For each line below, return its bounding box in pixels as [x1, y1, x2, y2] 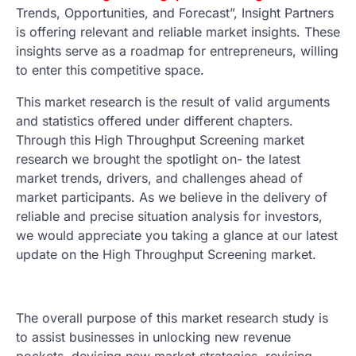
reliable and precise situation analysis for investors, [16, 207, 323, 224]
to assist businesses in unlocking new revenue [16, 328, 291, 345]
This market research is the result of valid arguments [16, 93, 330, 110]
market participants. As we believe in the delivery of [16, 188, 327, 205]
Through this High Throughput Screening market [16, 131, 304, 148]
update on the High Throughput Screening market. [16, 246, 316, 262]
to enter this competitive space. [16, 61, 204, 78]
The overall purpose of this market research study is [16, 309, 328, 326]
